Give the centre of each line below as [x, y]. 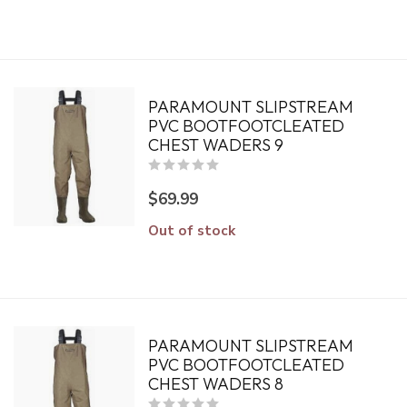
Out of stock [191, 230]
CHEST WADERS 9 [215, 145]
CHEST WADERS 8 [215, 384]
